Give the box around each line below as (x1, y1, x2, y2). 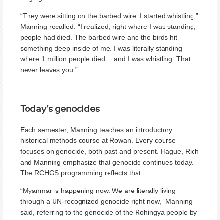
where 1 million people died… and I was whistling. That (20, 55, 191, 63)
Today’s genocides (20, 101, 100, 115)
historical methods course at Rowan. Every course (20, 136, 176, 144)
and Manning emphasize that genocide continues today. (20, 158, 193, 166)
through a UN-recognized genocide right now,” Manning (20, 197, 192, 205)
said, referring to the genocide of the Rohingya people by (20, 208, 197, 216)
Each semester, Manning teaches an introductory (20, 125, 172, 134)
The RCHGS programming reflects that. (20, 168, 143, 177)
